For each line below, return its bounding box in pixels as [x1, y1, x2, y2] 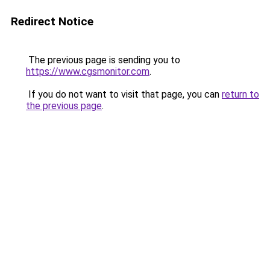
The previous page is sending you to [26, 54, 180, 66]
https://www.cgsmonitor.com [26, 66, 149, 77]
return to [222, 89, 259, 100]
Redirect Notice [11, 14, 93, 28]
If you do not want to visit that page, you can [26, 89, 222, 100]
